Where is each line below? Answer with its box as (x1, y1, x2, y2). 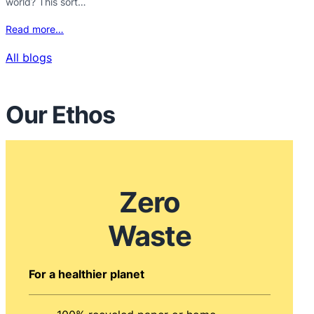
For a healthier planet (28, 266, 144, 281)
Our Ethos (6, 100, 115, 129)
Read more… (6, 22, 64, 35)
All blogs (6, 50, 52, 65)
